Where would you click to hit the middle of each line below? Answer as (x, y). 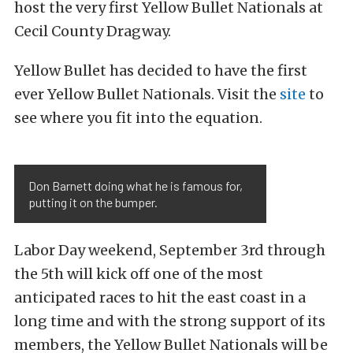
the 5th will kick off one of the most (139, 274)
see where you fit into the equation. (138, 118)
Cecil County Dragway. (93, 31)
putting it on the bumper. (93, 202)
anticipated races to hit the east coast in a (160, 297)
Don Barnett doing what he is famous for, (136, 186)
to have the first (252, 71)
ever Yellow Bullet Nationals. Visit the (147, 94)
